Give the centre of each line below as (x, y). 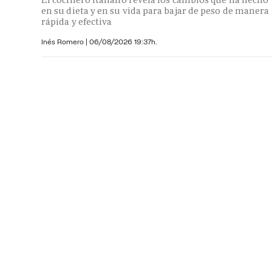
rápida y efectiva (77, 22)
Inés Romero (63, 42)
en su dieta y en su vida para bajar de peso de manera (155, 11)
